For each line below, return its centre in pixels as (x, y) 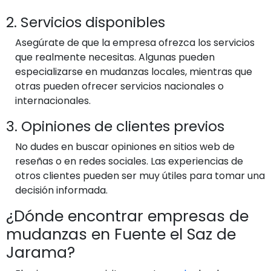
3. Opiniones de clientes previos (115, 126)
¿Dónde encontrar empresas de (127, 216)
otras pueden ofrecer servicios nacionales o (119, 86)
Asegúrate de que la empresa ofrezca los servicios (135, 42)
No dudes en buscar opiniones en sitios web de (125, 146)
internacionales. (53, 100)
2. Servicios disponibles (86, 22)
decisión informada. (61, 190)
